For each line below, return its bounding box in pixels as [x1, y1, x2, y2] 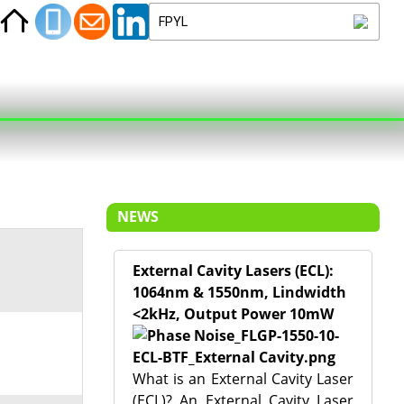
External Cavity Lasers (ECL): [132, 261, 334, 280]
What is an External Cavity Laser [132, 369, 354, 389]
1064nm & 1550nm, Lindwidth [132, 282, 346, 302]
